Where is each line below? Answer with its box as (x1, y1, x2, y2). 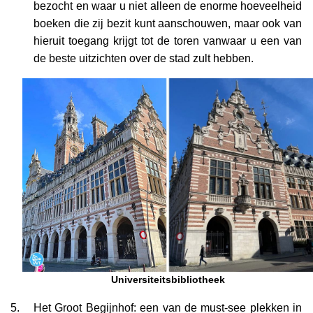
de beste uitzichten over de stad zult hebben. (34, 52, 254, 64)
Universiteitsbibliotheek (110, 273, 225, 285)
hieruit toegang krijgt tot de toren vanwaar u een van (34, 34, 302, 47)
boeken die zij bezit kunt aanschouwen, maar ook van (34, 17, 302, 29)
